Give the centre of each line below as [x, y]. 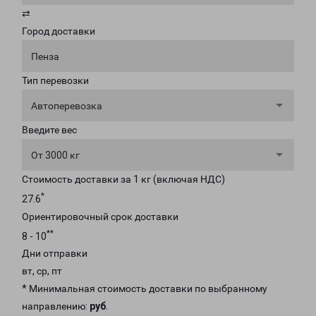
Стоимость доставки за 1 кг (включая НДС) [123, 179]
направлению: [56, 306]
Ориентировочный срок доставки [100, 216]
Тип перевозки [55, 80]
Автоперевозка [67, 106]
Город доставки [59, 31]
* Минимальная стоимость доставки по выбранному [145, 289]
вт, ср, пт [42, 271]
